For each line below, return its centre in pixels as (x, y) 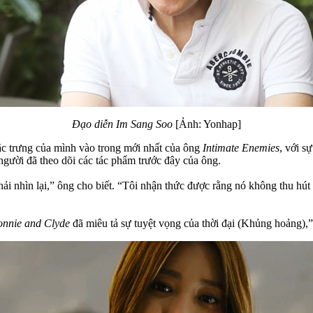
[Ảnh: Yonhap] (207, 124)
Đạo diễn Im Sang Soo (122, 124)
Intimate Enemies (241, 147)
